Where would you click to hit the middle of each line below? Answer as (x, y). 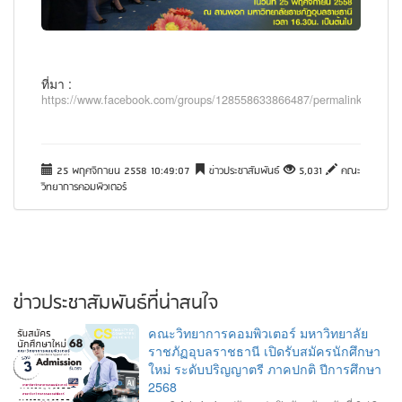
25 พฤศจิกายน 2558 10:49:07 (123, 171)
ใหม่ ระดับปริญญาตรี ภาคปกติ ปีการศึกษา (265, 368)
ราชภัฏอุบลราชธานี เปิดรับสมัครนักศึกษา (264, 350)
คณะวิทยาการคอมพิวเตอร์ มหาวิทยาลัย (258, 332)
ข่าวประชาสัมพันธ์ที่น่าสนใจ (116, 303)
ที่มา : (57, 83)
